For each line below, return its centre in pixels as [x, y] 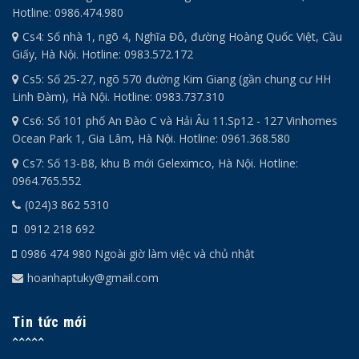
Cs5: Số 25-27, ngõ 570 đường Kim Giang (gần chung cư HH [177, 79]
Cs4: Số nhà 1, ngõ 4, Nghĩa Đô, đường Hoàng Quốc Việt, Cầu [182, 37]
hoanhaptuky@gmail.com [93, 278]
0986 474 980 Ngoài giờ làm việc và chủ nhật [138, 253]
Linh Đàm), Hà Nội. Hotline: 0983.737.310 [118, 96]
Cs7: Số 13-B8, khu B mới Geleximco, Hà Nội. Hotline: [160, 163]
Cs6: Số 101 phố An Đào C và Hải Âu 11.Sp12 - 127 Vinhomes [180, 121]
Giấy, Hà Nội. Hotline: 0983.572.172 [103, 54]
